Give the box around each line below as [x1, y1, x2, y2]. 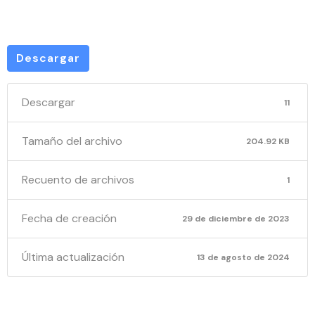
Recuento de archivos [22, 172, 134, 187]
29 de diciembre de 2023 [182, 213, 290, 224]
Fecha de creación [22, 211, 117, 226]
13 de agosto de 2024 [197, 252, 290, 263]
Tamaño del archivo [22, 134, 122, 148]
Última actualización [22, 250, 124, 264]
